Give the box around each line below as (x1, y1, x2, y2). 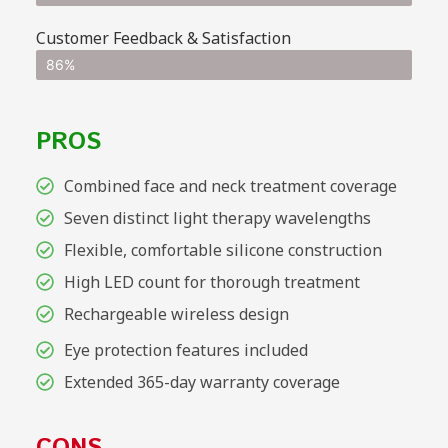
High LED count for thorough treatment (63, 271, 360, 294)
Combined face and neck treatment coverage (63, 175, 397, 198)
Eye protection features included (63, 339, 308, 362)
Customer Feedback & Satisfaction (36, 27, 291, 50)
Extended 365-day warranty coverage (63, 371, 340, 394)
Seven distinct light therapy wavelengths (63, 207, 371, 230)
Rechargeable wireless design (63, 303, 289, 326)
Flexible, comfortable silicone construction (63, 239, 382, 262)
